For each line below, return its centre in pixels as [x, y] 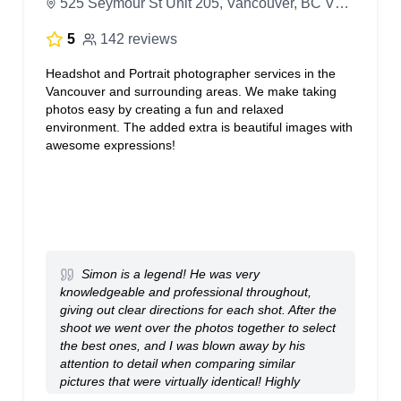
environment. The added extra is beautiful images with [199, 127]
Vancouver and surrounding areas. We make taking [191, 91]
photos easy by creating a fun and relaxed [164, 109]
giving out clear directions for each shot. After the [198, 310]
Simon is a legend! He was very [168, 274]
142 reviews [138, 39]
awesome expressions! [110, 145]
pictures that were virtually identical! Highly [179, 381]
